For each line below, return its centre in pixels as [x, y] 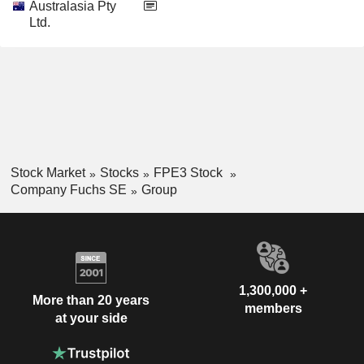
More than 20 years [91, 301]
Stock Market [48, 173]
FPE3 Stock [189, 173]
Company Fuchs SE [68, 189]
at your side [91, 318]
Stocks [119, 173]
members [273, 308]
